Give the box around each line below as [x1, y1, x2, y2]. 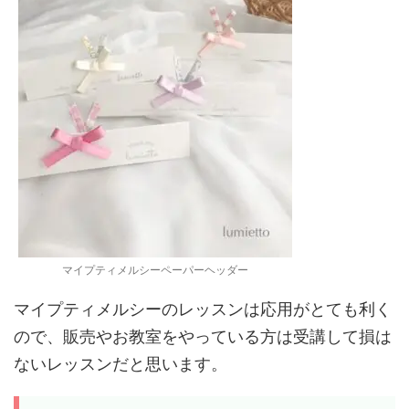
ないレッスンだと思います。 [14, 354, 227, 373]
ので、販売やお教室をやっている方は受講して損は [14, 327, 392, 346]
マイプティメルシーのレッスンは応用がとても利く [14, 299, 392, 319]
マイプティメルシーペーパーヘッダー [62, 263, 248, 277]
